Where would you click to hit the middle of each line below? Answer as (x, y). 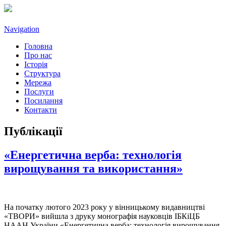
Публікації (33, 131)
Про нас (38, 55)
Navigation (22, 29)
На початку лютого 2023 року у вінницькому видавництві (104, 207)
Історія (36, 65)
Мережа (38, 83)
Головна (38, 46)
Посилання (43, 101)
